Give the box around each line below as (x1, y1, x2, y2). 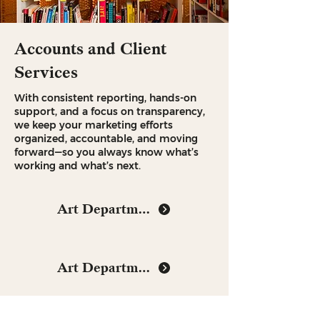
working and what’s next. (14, 159, 141, 172)
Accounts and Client (14, 39, 166, 59)
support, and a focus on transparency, (14, 105, 205, 118)
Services (14, 62, 78, 83)
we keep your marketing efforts (14, 119, 173, 131)
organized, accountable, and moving (14, 132, 198, 145)
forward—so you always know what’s (14, 146, 199, 159)
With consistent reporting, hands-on (14, 91, 196, 104)
